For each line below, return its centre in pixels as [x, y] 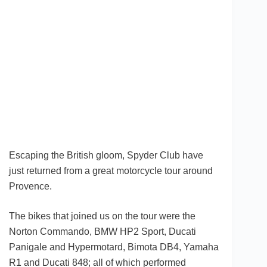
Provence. [30, 187]
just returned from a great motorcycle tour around [111, 171]
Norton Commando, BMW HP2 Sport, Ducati [103, 232]
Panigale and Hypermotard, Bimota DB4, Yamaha [114, 247]
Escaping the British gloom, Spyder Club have [106, 156]
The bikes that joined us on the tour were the [102, 216]
